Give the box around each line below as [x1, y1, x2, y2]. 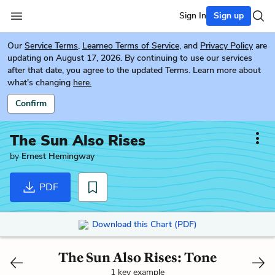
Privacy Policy [200, 40, 253, 52]
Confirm [15, 98, 47, 109]
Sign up [214, 10, 244, 21]
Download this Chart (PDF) [91, 218, 197, 230]
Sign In [179, 10, 206, 21]
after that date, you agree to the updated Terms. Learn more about [7, 64, 261, 76]
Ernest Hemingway [21, 150, 95, 162]
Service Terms [25, 40, 78, 52]
